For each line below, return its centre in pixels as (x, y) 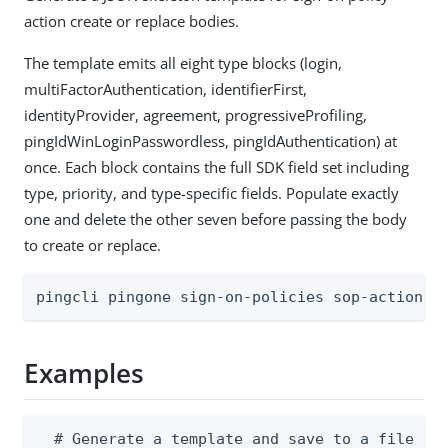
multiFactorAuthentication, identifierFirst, (165, 88)
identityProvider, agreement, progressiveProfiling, (195, 114)
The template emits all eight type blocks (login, (183, 62)
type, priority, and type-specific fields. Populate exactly (211, 192)
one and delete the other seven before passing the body (215, 218)
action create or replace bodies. (131, 20)
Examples (84, 373)
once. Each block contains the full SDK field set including (216, 166)
